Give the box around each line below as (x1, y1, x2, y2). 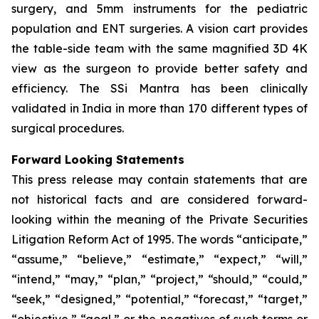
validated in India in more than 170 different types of (11, 100, 308, 115)
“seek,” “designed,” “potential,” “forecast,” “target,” (11, 291, 308, 306)
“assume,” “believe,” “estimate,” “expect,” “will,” (11, 251, 308, 266)
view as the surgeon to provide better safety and (11, 61, 308, 75)
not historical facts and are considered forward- (11, 192, 308, 206)
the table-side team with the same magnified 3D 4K (11, 41, 308, 56)
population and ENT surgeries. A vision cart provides (11, 21, 308, 36)
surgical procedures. (11, 120, 124, 135)
